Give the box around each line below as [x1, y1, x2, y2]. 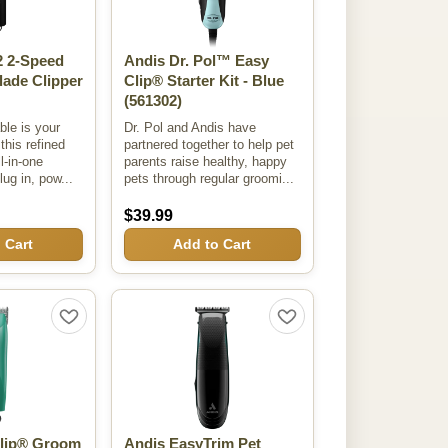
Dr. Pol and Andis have [123, 119, 256, 135]
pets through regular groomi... [123, 170, 294, 186]
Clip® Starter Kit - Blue [123, 73, 284, 90]
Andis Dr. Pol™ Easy [123, 53, 269, 70]
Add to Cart [173, 236, 252, 253]
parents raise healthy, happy [123, 153, 287, 169]
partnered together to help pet [123, 136, 294, 152]
